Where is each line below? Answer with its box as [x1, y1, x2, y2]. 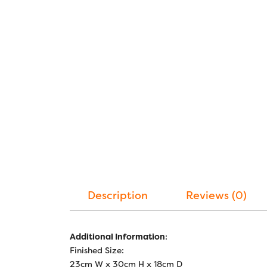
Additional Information [70, 231, 165, 242]
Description [88, 188, 148, 203]
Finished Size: [70, 245, 124, 256]
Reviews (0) [186, 188, 247, 203]
